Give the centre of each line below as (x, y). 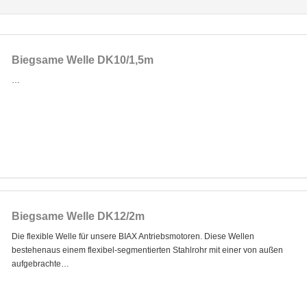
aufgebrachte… (40, 264)
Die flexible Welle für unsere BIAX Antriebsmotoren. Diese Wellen (133, 237)
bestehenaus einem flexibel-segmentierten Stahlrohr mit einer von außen (147, 250)
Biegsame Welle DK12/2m (78, 217)
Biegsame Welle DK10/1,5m (82, 60)
